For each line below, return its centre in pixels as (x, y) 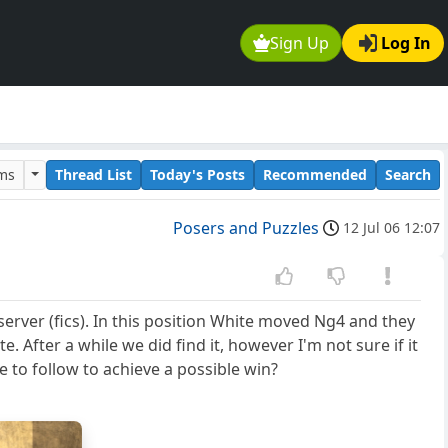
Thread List (93, 174)
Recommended (315, 174)
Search (408, 174)
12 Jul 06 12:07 (391, 228)
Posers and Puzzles (246, 228)
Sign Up (300, 43)
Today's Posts (197, 174)
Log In (406, 43)
